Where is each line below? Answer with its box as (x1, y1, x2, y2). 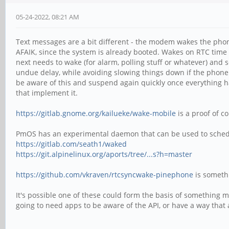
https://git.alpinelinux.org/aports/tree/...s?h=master (16, 149, 192, 159)
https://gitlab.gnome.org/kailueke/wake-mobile (16, 108, 176, 119)
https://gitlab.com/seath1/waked (16, 139, 127, 149)
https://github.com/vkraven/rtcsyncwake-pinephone (16, 170, 193, 180)
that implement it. (16, 88, 78, 98)
